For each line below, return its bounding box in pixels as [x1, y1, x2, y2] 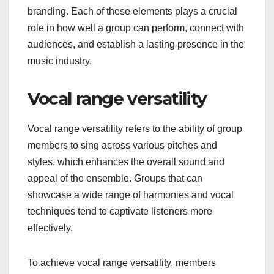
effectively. [28, 222, 73, 233]
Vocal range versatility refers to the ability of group [28, 123, 242, 134]
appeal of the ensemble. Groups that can [28, 172, 202, 183]
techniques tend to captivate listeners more [28, 206, 212, 217]
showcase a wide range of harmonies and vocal [28, 189, 234, 200]
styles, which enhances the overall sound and [28, 156, 224, 167]
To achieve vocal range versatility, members [28, 257, 216, 268]
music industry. [28, 55, 92, 66]
